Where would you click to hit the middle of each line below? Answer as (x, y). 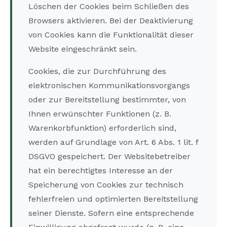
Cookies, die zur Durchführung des (97, 71)
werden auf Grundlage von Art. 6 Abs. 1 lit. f (113, 142)
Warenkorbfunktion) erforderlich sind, (102, 128)
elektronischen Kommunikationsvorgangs (109, 86)
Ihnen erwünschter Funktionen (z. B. (100, 114)
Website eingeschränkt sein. (83, 49)
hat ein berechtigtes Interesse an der (101, 171)
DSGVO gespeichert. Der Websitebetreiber (109, 157)
